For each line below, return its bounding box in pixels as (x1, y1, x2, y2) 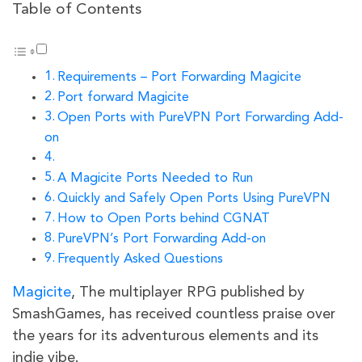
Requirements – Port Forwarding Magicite (57, 71, 302, 85)
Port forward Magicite (57, 91, 190, 105)
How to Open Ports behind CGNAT (57, 213, 271, 226)
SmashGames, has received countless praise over (12, 307, 335, 322)
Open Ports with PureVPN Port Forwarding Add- (57, 112, 344, 125)
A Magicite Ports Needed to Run (57, 172, 254, 186)
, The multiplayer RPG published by (71, 285, 305, 301)
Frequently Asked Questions (57, 253, 224, 267)
